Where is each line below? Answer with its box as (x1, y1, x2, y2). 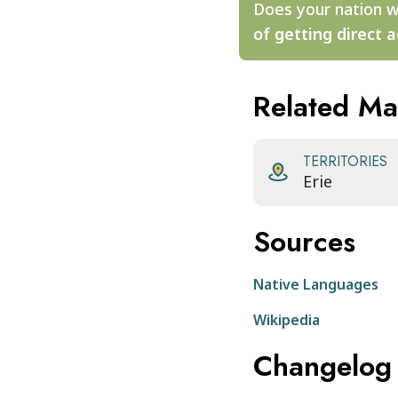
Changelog (252, 346, 392, 386)
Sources (252, 221, 355, 262)
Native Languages (252, 275, 378, 294)
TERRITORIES (302, 151, 387, 171)
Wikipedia (252, 310, 320, 330)
